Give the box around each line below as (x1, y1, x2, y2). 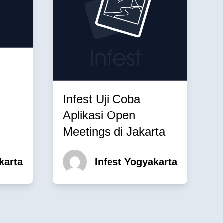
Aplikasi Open (63, 108, 135, 122)
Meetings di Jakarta (63, 124, 165, 138)
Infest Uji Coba (63, 92, 140, 106)
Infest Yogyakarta (95, 156, 177, 167)
